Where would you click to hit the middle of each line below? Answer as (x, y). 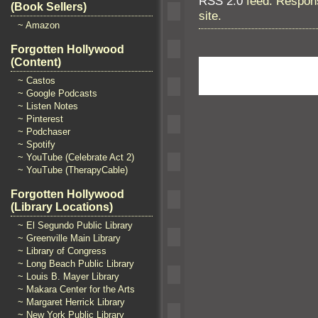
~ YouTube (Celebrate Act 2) (76, 157)
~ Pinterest (40, 119)
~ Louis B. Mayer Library (68, 276)
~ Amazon (39, 25)
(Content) (36, 62)
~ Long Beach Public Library (76, 264)
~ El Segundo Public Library (75, 225)
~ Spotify (37, 144)
